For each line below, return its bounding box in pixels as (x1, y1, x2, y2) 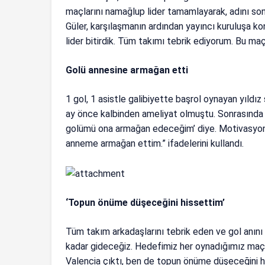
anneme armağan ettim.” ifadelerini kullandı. (66, 138, 244, 150)
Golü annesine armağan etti (66, 64, 189, 76)
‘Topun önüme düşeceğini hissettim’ (66, 196, 225, 208)
